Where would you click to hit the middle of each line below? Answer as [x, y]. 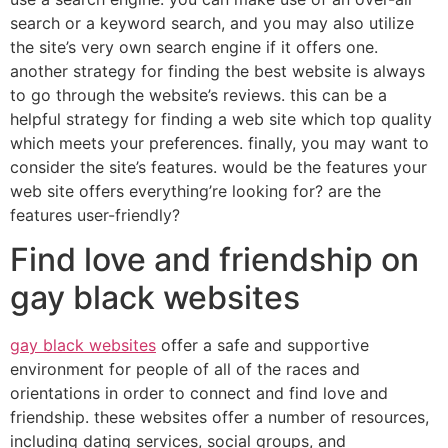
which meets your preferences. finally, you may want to [219, 142]
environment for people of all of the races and [185, 369]
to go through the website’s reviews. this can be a [198, 94]
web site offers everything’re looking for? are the [195, 190]
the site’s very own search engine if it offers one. [194, 46]
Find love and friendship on [214, 260]
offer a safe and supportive [262, 345]
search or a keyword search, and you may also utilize [212, 22]
